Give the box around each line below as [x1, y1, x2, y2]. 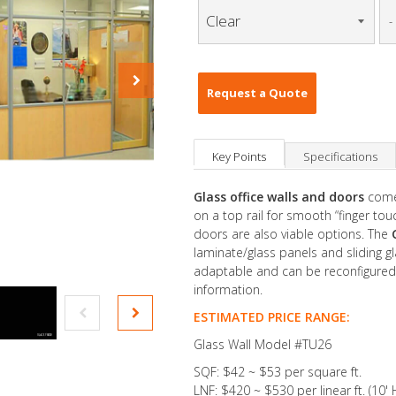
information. [194, 281, 263, 298]
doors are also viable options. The [194, 225, 392, 242]
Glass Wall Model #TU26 [194, 336, 331, 353]
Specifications [303, 148, 377, 164]
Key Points [212, 148, 266, 164]
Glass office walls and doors [194, 188, 368, 205]
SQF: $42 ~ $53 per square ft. [194, 363, 362, 380]
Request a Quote [207, 85, 308, 101]
